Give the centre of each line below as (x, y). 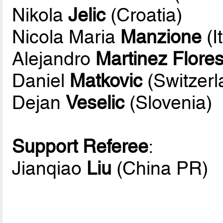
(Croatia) (144, 15)
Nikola (40, 15)
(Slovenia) (168, 102)
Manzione (161, 37)
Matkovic (106, 80)
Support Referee (80, 146)
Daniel (41, 80)
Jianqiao (50, 168)
